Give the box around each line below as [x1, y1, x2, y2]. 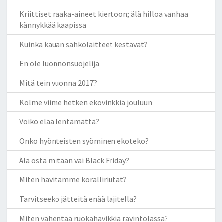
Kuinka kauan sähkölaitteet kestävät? [19, 39, 148, 49]
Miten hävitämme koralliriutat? [19, 174, 127, 184]
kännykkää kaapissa [19, 19, 86, 30]
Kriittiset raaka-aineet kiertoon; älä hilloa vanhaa [19, 8, 188, 19]
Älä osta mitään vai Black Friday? [19, 155, 129, 165]
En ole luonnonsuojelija [19, 58, 99, 68]
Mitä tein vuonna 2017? [19, 77, 97, 88]
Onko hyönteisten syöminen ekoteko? [19, 135, 149, 146]
